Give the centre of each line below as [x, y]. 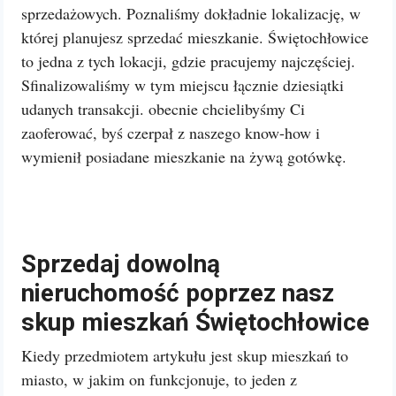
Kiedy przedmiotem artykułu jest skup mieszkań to [185, 355]
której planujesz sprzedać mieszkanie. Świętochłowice [195, 37]
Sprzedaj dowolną [121, 264]
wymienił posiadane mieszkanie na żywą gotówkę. [184, 156]
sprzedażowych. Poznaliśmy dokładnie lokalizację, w [191, 13]
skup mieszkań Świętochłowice [195, 322]
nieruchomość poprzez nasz [178, 293]
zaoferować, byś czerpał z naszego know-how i [171, 133]
